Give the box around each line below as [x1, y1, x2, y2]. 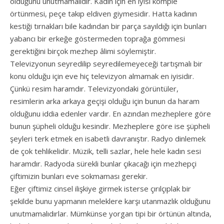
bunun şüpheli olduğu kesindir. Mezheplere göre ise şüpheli [10, 121, 210, 131]
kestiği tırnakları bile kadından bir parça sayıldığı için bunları [10, 21, 206, 31]
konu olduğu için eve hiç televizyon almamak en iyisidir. [10, 71, 194, 81]
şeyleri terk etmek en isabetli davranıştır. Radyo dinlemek [10, 133, 205, 144]
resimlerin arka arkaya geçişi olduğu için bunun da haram [10, 96, 199, 106]
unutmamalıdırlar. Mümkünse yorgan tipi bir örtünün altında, [10, 208, 211, 219]
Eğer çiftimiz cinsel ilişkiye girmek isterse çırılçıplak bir [10, 183, 191, 194]
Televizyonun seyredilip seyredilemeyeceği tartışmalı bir [10, 58, 202, 69]
